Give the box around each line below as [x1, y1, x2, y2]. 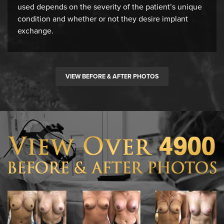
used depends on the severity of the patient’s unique [17, 1, 202, 13]
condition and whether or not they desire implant [17, 13, 188, 25]
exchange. [17, 25, 53, 37]
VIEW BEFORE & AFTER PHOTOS [65, 72, 158, 81]
